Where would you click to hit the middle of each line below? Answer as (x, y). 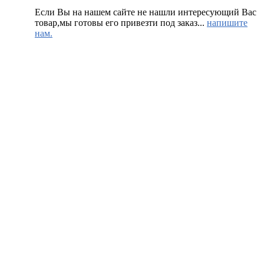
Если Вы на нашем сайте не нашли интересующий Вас (146, 12)
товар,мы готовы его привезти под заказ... (121, 23)
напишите (227, 23)
